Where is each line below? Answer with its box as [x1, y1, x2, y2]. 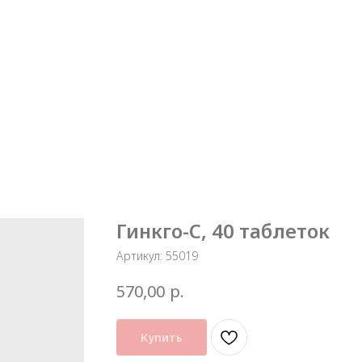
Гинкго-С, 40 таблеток [116, 217, 330, 244]
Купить [141, 329, 183, 345]
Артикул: [116, 248, 166, 263]
